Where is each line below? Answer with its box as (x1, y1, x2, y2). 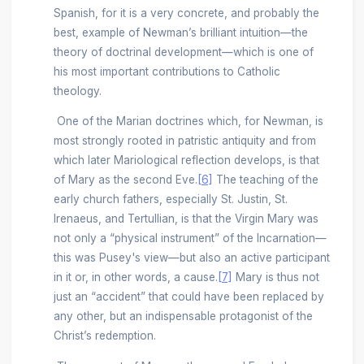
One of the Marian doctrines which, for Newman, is (53, 115, 323, 128)
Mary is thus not (232, 271, 319, 284)
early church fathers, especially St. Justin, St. (53, 193, 288, 206)
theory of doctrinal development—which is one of (53, 45, 314, 58)
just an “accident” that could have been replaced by (53, 290, 324, 304)
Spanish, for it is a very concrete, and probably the (53, 6, 319, 19)
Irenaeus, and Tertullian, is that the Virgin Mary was (53, 212, 318, 226)
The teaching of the (212, 173, 318, 187)
